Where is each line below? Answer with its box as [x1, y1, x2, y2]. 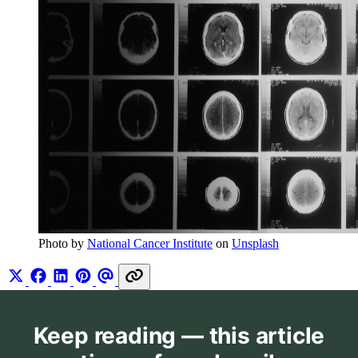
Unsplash [232, 237, 279, 251]
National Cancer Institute [87, 237, 213, 251]
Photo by [38, 237, 87, 251]
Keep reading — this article [33, 322, 325, 350]
